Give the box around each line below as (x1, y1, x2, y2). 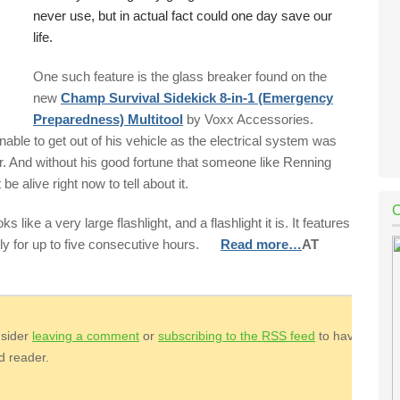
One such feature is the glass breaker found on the (33, 69, 327, 84)
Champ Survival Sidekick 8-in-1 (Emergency (61, 90, 333, 105)
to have (315, 329, 361, 343)
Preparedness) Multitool (33, 112, 183, 127)
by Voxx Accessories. (183, 112, 313, 127)
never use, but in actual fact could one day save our (33, 8, 332, 23)
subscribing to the (158, 329, 262, 343)
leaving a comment (32, 329, 139, 343)
